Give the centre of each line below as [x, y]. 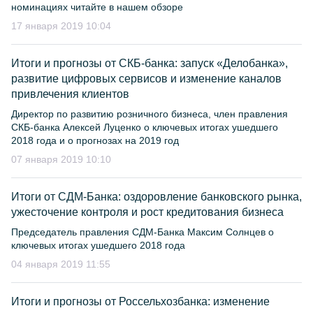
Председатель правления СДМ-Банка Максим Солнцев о [143, 232]
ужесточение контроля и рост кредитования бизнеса [147, 212]
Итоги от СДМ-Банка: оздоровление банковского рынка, [156, 197]
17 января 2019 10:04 [61, 26]
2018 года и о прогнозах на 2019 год [95, 140]
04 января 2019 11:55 [61, 264]
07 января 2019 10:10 [61, 159]
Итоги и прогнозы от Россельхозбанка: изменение [140, 301]
